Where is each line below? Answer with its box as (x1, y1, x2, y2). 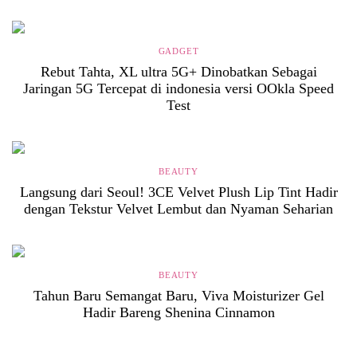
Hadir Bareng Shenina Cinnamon (82, 304, 275, 320)
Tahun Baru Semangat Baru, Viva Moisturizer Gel (33, 288, 324, 304)
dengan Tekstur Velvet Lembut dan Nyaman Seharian (24, 201, 333, 217)
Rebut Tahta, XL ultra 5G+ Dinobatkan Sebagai (40, 64, 317, 80)
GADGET (158, 46, 199, 56)
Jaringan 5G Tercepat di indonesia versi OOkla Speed (23, 80, 334, 96)
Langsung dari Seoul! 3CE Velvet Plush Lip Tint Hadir (19, 184, 338, 200)
